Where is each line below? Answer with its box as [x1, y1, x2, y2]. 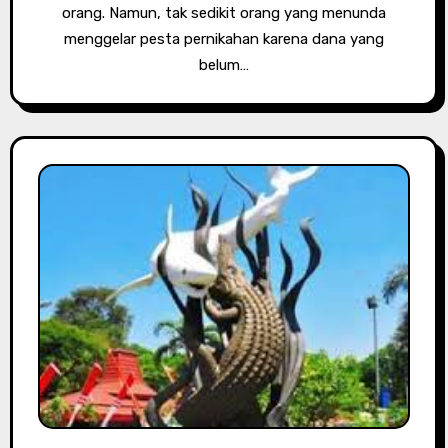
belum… [199, 55, 249, 74]
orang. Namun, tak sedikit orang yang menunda [62, 3, 386, 22]
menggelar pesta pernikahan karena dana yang [64, 29, 384, 48]
